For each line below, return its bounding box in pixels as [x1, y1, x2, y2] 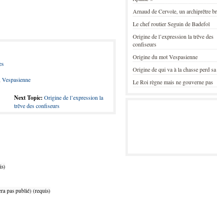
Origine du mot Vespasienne [133, 53, 198, 61]
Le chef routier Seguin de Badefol [133, 20, 210, 28]
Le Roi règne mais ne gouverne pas [133, 78, 213, 86]
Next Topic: [14, 93, 43, 102]
